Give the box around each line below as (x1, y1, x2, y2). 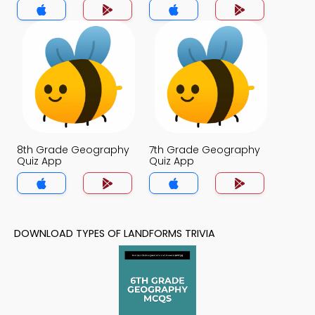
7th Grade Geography (149, 143, 260, 157)
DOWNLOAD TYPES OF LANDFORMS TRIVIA (14, 226, 215, 240)
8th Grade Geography (17, 143, 129, 157)
